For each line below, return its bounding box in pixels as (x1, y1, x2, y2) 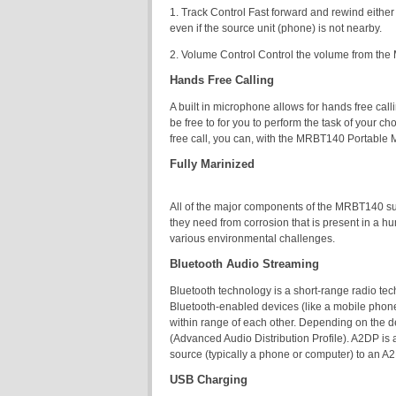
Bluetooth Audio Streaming (170, 258, 319, 270)
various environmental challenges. (170, 232, 335, 245)
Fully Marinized (170, 158, 255, 171)
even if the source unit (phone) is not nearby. (170, 22, 382, 34)
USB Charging (170, 374, 247, 386)
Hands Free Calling (170, 74, 274, 87)
